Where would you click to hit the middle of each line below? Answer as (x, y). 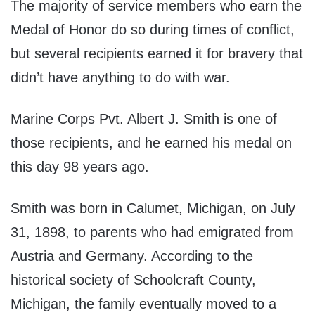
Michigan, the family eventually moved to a (143, 304)
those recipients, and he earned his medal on (151, 143)
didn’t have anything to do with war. (120, 78)
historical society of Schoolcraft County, (133, 280)
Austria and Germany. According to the (132, 256)
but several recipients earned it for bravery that (157, 54)
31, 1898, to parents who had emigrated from (152, 232)
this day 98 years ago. (80, 167)
